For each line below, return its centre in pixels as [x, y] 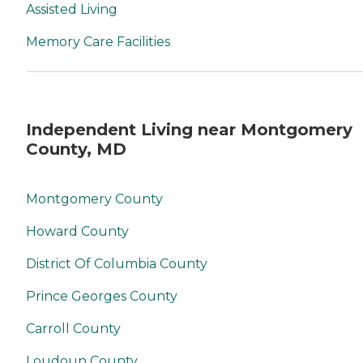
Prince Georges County [102, 297]
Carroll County [73, 329]
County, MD [76, 149]
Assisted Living [72, 10]
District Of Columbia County [117, 264]
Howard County [77, 232]
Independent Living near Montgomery [189, 129]
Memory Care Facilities [98, 42]
